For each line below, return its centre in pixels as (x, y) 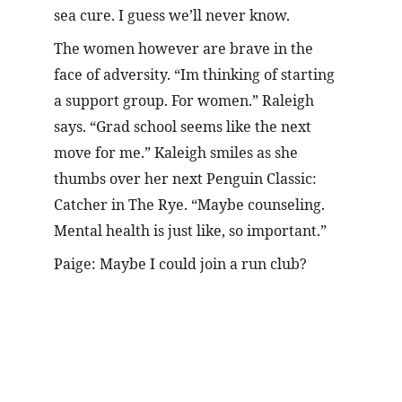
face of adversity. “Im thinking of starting (196, 74)
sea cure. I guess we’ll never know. (172, 15)
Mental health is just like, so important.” (190, 231)
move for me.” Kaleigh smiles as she (178, 153)
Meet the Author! (176, 296)
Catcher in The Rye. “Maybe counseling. (191, 205)
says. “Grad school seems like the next (184, 127)
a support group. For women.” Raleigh (186, 100)
